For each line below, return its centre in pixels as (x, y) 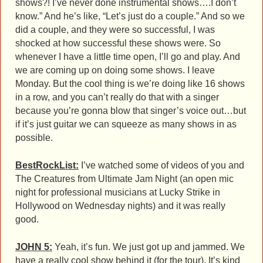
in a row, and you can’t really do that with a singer (117, 97)
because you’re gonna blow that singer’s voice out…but (131, 110)
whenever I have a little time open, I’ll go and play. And (128, 56)
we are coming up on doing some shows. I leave (115, 70)
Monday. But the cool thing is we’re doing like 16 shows (130, 83)
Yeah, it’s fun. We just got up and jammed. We (149, 247)
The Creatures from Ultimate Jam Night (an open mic (124, 178)
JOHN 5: (34, 247)
